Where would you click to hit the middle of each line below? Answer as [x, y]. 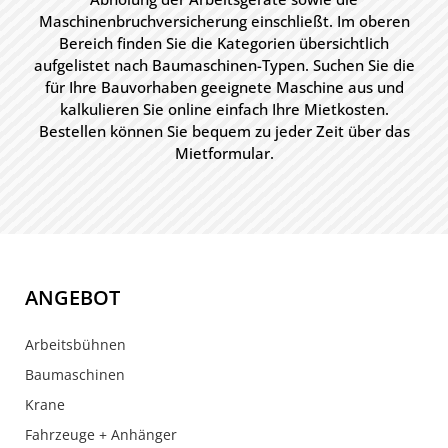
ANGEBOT [72, 297]
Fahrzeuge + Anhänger [101, 434]
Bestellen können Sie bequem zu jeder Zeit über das [224, 131]
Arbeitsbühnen [75, 344]
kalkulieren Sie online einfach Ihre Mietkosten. [224, 109]
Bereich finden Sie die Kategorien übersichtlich [224, 43]
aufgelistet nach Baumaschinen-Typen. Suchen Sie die [224, 65]
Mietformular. [224, 153]
